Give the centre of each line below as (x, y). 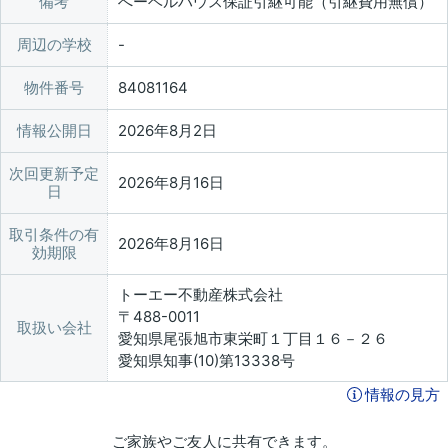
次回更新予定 (54, 174)
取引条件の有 (54, 235)
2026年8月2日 (167, 131)
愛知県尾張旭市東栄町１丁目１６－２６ (253, 339)
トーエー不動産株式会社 (200, 295)
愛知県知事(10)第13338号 (206, 361)
